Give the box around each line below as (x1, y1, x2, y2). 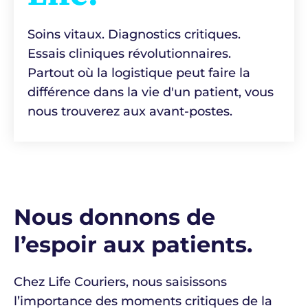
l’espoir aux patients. (14, 231, 252, 258)
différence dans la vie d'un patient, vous (27, 85, 274, 100)
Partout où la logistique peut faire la (27, 65, 250, 80)
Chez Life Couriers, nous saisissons (14, 274, 227, 289)
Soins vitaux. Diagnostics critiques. (27, 27, 241, 42)
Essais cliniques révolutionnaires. (27, 46, 231, 61)
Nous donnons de (14, 203, 215, 230)
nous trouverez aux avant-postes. (27, 104, 232, 119)
